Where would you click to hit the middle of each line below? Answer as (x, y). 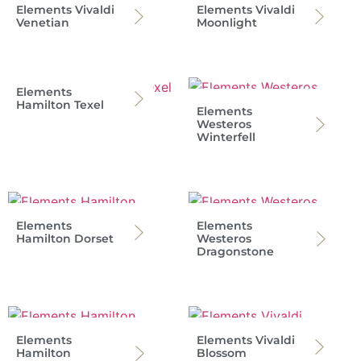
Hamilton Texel (60, 104)
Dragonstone (235, 251)
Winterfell (226, 137)
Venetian (43, 22)
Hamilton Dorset (65, 238)
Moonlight (227, 22)
